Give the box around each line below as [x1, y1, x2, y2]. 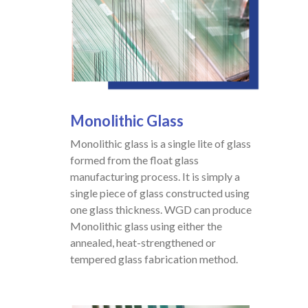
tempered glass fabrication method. [70, 252, 238, 266]
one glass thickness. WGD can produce [70, 203, 252, 217]
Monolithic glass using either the [70, 219, 222, 233]
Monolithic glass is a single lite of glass [70, 137, 251, 151]
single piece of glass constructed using [70, 186, 250, 200]
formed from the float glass [70, 153, 199, 167]
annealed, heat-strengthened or [70, 236, 216, 250]
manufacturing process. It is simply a [70, 170, 240, 184]
